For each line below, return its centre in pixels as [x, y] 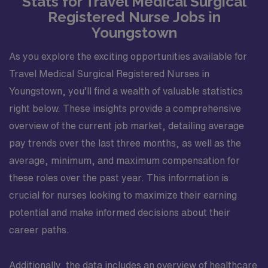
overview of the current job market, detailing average [127, 126]
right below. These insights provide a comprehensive [125, 108]
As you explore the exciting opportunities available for [128, 56]
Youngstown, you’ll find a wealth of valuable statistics [126, 91]
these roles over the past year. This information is [119, 178]
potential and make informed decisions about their [120, 212]
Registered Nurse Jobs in [134, 17]
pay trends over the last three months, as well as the [125, 143]
